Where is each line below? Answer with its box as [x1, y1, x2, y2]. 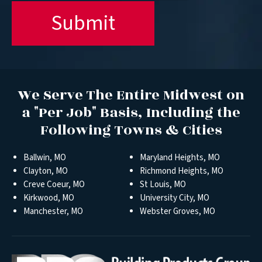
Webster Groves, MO [140, 205, 215, 218]
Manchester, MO [23, 205, 83, 218]
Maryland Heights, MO [140, 151, 220, 164]
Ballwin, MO [23, 151, 66, 164]
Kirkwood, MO [23, 192, 74, 204]
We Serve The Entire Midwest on [18, 84, 244, 106]
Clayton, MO [23, 165, 68, 177]
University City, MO [140, 192, 209, 204]
